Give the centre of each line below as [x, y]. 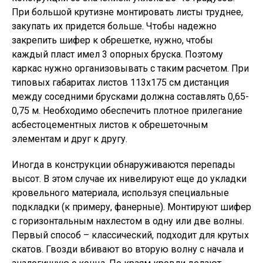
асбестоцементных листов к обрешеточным [110, 125]
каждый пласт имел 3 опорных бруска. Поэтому [117, 54]
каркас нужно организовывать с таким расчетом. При [130, 68]
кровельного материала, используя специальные [120, 193]
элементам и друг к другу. [70, 139]
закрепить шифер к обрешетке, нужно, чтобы [112, 40]
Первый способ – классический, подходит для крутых [130, 235]
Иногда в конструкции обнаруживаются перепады [124, 165]
